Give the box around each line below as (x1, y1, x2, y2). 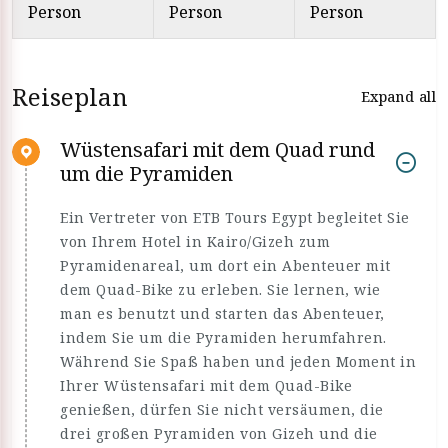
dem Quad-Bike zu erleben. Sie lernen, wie (60, 280, 381, 299)
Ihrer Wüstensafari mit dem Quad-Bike (60, 376, 352, 395)
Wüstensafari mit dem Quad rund (60, 136, 375, 163)
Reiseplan (12, 80, 128, 113)
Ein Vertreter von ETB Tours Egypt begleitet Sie (60, 208, 410, 227)
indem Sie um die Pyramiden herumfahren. (60, 328, 387, 347)
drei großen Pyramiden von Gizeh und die (60, 424, 378, 443)
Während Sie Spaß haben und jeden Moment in (60, 352, 416, 371)
